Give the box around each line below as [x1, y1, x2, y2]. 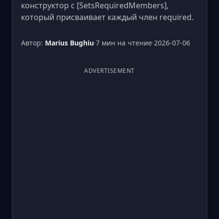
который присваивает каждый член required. [21, 12, 194, 22]
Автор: [21, 38, 45, 47]
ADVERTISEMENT [84, 66, 135, 75]
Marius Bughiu [45, 38, 94, 47]
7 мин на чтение [96, 38, 152, 47]
